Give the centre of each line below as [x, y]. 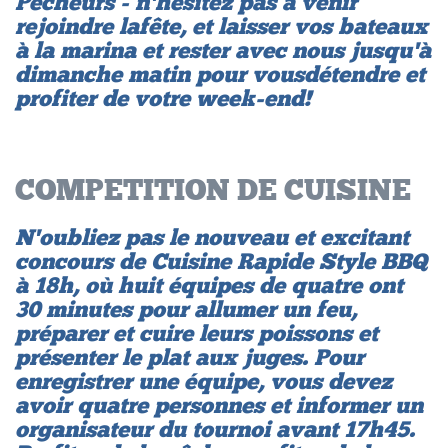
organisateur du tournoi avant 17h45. [215, 428]
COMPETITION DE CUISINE [213, 189]
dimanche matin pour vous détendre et [220, 73]
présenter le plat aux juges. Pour [189, 356]
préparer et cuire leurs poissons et [196, 332]
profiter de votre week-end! [163, 97]
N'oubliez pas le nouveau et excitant [212, 236]
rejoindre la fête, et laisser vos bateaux [221, 25]
